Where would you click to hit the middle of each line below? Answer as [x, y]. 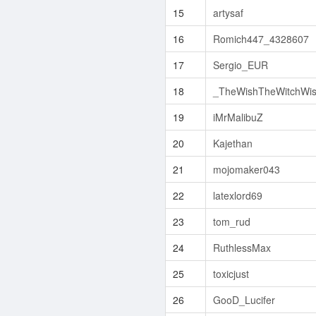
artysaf [228, 12]
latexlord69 [238, 195]
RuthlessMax [242, 247]
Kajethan [233, 143]
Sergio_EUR [241, 65]
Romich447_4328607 [261, 38]
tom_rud [232, 221]
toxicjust [231, 273]
